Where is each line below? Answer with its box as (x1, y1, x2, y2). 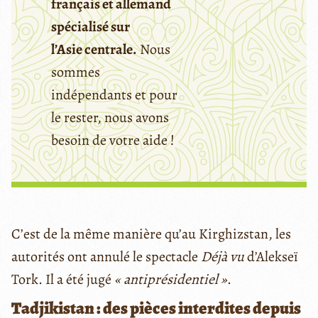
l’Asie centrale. (51, 39, 137, 59)
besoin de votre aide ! (51, 130, 175, 150)
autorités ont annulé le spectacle (11, 246, 201, 266)
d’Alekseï (244, 246, 298, 266)
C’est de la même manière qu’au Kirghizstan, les (11, 224, 291, 243)
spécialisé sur (51, 16, 130, 36)
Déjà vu (201, 246, 244, 266)
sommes (51, 62, 100, 82)
